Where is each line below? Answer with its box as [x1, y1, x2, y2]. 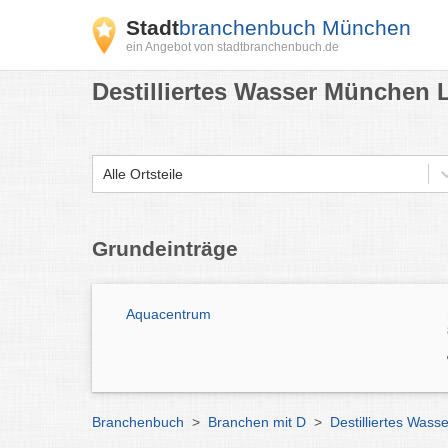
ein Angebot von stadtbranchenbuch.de [126, 40, 339, 54]
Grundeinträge [92, 237, 238, 260]
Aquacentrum [126, 306, 211, 322]
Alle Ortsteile [103, 165, 183, 182]
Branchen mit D [208, 413, 306, 430]
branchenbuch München [179, 16, 411, 39]
